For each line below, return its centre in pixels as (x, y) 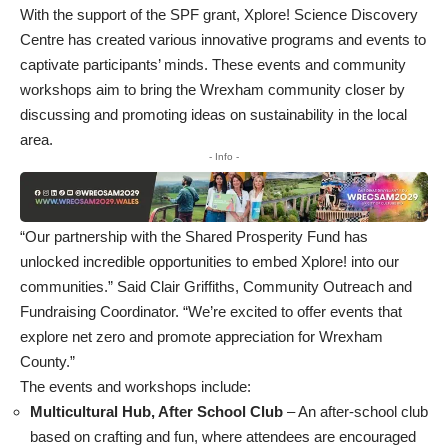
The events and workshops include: (135, 387)
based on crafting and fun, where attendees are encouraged (223, 437)
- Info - (224, 156)
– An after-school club (355, 412)
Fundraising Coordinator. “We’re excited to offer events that (211, 312)
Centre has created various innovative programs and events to (223, 39)
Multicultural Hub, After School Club (156, 412)
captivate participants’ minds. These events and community (213, 64)
